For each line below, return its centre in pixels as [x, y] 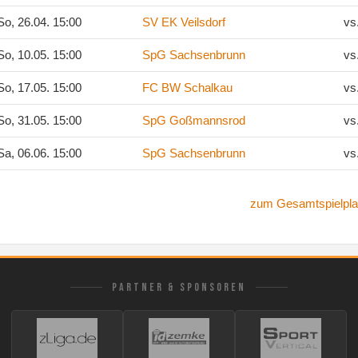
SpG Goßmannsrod [194, 120]
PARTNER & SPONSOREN [179, 287]
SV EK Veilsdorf [184, 22]
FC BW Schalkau [187, 88]
